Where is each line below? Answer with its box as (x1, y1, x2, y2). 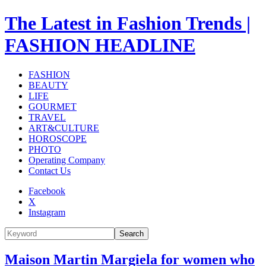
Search (119, 229, 144, 238)
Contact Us (28, 165, 71, 176)
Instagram (28, 207, 65, 217)
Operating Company (28, 154, 105, 165)
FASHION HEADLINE (5, 34, 195, 56)
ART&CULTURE (28, 122, 99, 133)
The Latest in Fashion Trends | (5, 12, 251, 34)
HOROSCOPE (28, 133, 87, 144)
